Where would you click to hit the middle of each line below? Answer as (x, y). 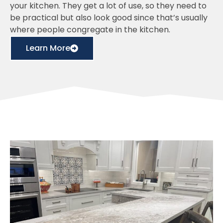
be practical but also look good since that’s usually (109, 17)
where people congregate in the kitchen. (90, 29)
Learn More (48, 48)
